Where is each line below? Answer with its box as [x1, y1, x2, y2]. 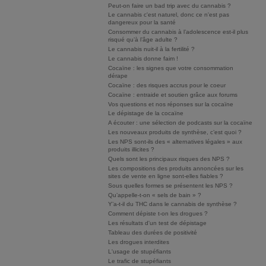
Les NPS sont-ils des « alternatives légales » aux [108, 138, 242, 145]
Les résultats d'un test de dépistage [108, 220, 207, 227]
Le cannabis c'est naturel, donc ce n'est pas [108, 11, 229, 18]
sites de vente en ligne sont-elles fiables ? [108, 172, 223, 179]
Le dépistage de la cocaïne [108, 110, 183, 117]
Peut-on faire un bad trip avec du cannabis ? [108, 2, 231, 9]
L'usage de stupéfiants [108, 248, 171, 255]
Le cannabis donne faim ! [108, 55, 178, 62]
